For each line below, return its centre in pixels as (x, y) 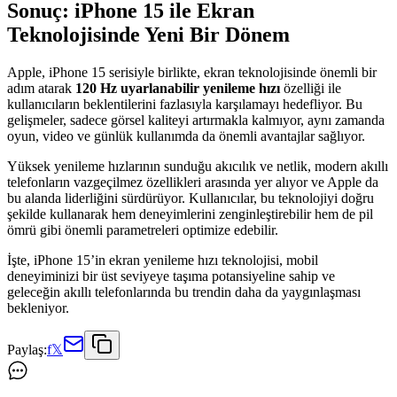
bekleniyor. (38, 308)
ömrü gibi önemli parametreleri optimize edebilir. (143, 230)
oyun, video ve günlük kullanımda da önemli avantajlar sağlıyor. (186, 136)
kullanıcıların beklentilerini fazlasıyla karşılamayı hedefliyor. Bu (185, 105)
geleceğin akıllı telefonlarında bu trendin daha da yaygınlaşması (184, 292)
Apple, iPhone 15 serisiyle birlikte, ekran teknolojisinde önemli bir (192, 73)
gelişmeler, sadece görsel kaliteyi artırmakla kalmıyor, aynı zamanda (196, 121)
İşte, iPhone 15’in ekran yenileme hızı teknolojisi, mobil (163, 261)
